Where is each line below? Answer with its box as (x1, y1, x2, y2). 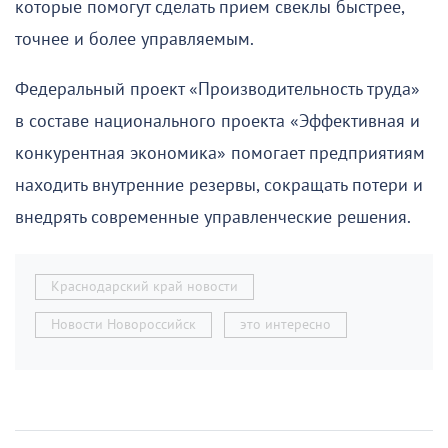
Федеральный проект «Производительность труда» (15, 78, 420, 100)
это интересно (240, 315, 331, 333)
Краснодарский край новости (51, 277, 238, 295)
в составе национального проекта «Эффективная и (15, 110, 420, 132)
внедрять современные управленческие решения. (15, 206, 411, 228)
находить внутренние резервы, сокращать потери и (15, 174, 423, 196)
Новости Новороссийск (51, 315, 196, 333)
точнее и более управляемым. (15, 28, 254, 50)
